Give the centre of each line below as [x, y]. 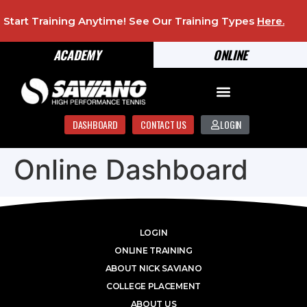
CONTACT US [163, 124]
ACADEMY [77, 55]
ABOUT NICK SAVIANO [153, 268]
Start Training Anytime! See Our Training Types [130, 21]
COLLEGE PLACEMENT [153, 286]
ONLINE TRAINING [153, 250]
